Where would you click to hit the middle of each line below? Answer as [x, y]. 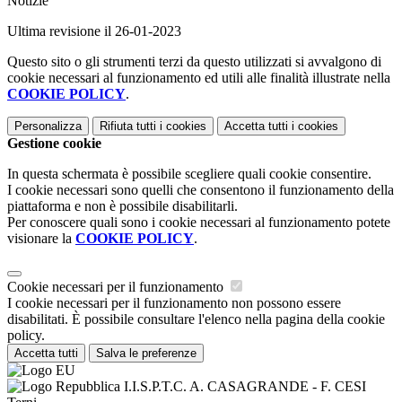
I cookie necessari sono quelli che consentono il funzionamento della [201, 190]
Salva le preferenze [146, 354]
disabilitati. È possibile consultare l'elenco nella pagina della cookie [196, 319]
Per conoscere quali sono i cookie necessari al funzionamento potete [199, 223]
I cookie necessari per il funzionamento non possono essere [174, 303]
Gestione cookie [54, 144]
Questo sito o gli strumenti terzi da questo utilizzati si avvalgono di [194, 62]
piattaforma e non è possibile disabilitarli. [122, 206]
